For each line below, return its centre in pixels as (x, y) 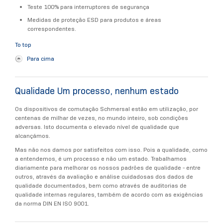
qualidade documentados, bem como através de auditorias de (101, 186)
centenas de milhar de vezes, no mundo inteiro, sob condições (102, 118)
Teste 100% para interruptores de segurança (88, 7)
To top (23, 45)
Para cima (41, 59)
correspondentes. (52, 29)
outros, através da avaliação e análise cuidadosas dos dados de (104, 177)
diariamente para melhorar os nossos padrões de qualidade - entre (108, 168)
